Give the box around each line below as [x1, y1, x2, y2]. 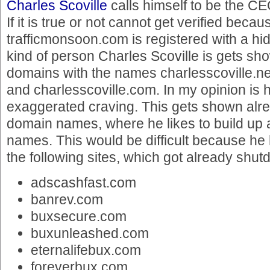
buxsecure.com [31, 208, 127, 224]
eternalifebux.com [31, 242, 141, 258]
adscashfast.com [31, 174, 136, 190]
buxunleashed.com [31, 225, 149, 241]
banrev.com [31, 191, 103, 207]
